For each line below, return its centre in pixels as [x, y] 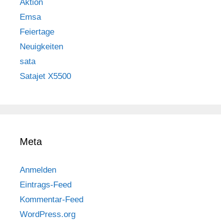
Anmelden [38, 170]
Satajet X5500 [45, 76]
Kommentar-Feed [52, 199]
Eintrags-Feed [46, 184]
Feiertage [37, 32]
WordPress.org [48, 214]
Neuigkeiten [41, 46]
